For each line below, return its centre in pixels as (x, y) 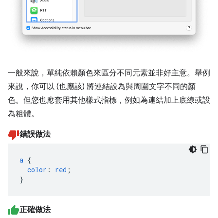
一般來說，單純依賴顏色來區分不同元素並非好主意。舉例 (109, 73)
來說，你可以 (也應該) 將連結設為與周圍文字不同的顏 (102, 87)
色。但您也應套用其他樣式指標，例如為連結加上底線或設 (109, 100)
